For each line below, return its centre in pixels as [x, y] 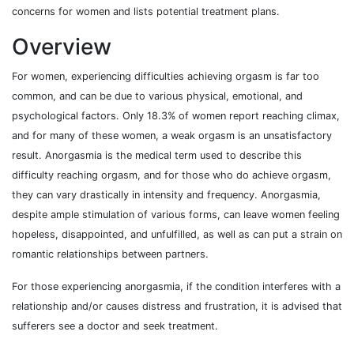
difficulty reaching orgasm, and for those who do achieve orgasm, [171, 175]
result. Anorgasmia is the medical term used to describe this [157, 156]
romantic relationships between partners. [112, 254]
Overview [62, 47]
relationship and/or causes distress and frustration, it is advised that [177, 307]
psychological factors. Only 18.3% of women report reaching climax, [176, 116]
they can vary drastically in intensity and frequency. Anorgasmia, [166, 195]
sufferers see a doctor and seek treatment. [115, 326]
